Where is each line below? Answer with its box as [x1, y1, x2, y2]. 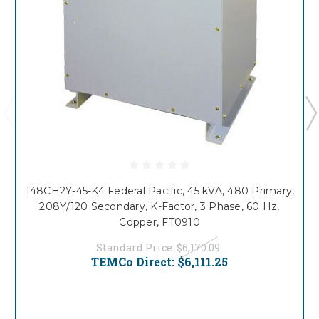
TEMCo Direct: [91, 254, 177, 270]
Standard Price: [96, 241, 177, 255]
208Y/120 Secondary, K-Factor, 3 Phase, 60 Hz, [39, 200, 280, 214]
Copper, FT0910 [119, 216, 200, 229]
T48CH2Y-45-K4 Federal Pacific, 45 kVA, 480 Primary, [24, 184, 295, 198]
